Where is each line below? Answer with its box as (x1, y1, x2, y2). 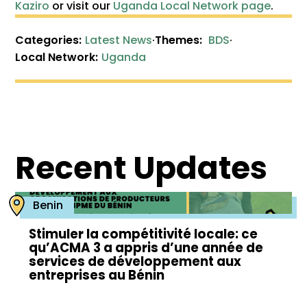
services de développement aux (29, 253, 242, 271)
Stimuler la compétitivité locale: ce (29, 225, 258, 243)
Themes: (155, 32, 206, 49)
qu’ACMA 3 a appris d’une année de (29, 239, 264, 257)
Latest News (85, 32, 153, 49)
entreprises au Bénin (29, 267, 165, 284)
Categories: (15, 32, 82, 49)
